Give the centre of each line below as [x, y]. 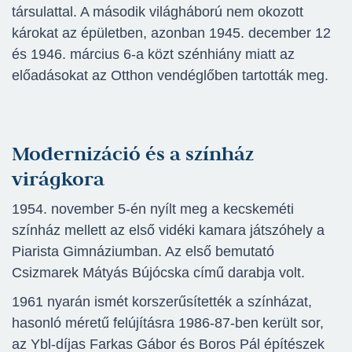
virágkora [58, 179]
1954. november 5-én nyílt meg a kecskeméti [153, 209]
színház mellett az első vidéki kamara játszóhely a [168, 231]
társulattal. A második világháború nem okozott [158, 12]
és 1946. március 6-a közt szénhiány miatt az [153, 55]
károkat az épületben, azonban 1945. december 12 [171, 33]
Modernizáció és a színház [133, 154]
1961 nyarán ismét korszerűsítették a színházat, [162, 302]
